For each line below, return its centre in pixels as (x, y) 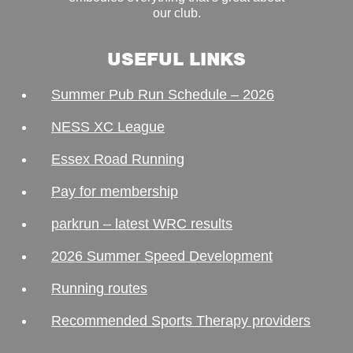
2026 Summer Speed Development (162, 256)
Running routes (99, 288)
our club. (176, 13)
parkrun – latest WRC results (142, 224)
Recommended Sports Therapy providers (181, 321)
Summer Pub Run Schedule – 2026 (163, 95)
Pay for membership (115, 191)
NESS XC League (108, 127)
